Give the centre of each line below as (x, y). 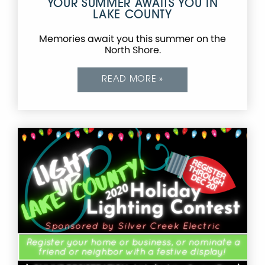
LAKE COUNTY (132, 16)
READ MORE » (132, 80)
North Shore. (132, 50)
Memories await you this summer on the (132, 39)
